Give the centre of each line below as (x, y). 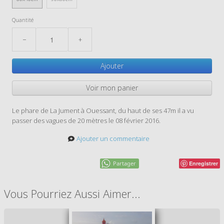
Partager (124, 163)
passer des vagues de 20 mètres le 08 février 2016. (86, 120)
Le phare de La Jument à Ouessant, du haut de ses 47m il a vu (103, 110)
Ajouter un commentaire (113, 138)
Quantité (23, 20)
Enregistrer (203, 163)
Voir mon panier (112, 87)
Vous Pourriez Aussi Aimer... (72, 193)
